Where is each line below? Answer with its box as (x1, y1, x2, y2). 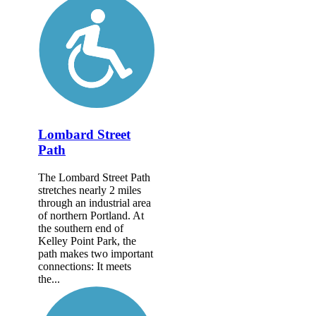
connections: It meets (38, 260, 131, 272)
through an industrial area (38, 196, 151, 209)
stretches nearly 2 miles (38, 183, 141, 196)
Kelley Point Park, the (38, 234, 136, 247)
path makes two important (38, 247, 153, 260)
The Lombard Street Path (38, 171, 150, 183)
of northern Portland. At (38, 209, 144, 221)
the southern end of (38, 221, 123, 234)
